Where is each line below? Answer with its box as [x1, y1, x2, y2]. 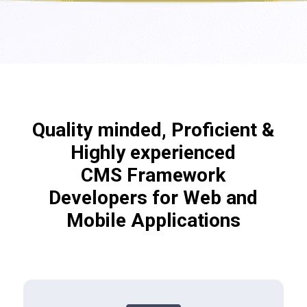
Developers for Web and [49, 186, 258, 209]
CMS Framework [81, 163, 226, 186]
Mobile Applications [66, 208, 241, 232]
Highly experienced [71, 140, 236, 164]
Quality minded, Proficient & [32, 118, 275, 141]
